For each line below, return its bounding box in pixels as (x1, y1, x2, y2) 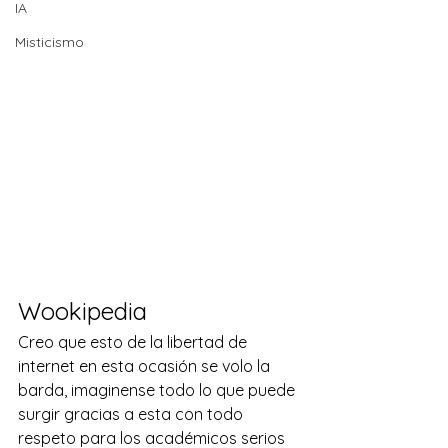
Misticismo (15, 33, 84, 51)
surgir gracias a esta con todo (18, 404, 247, 424)
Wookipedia (18, 296, 147, 326)
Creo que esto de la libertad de (18, 332, 251, 352)
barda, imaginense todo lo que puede (18, 380, 299, 400)
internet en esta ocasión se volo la (18, 356, 274, 376)
